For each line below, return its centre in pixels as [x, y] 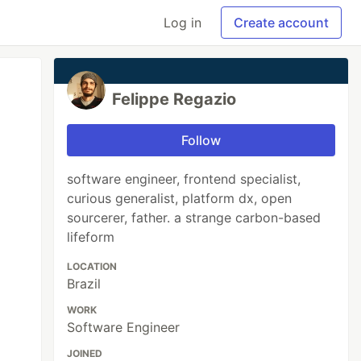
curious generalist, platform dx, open [180, 198]
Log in [183, 23]
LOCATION [92, 266]
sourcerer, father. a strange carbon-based [194, 218]
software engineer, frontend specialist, [184, 179]
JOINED [85, 353]
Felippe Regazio [174, 99]
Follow [201, 140]
